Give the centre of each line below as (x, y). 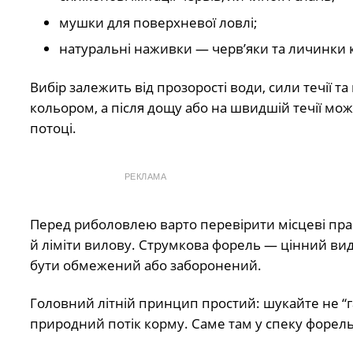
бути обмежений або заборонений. (145, 265)
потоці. (53, 128)
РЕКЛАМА (145, 176)
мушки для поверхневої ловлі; (158, 22)
